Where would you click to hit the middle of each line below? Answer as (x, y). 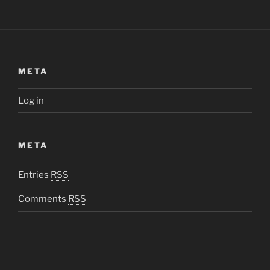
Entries (34, 175)
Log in (31, 100)
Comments (43, 199)
